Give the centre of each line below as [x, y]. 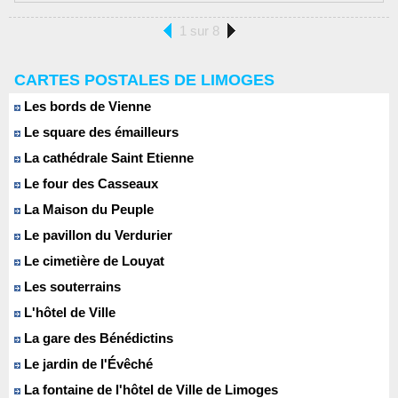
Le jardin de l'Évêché [87, 364]
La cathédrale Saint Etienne [107, 158]
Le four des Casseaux [89, 184]
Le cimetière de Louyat [92, 261]
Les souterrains [71, 287]
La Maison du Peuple [87, 210]
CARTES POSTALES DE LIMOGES [144, 80]
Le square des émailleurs [99, 132]
